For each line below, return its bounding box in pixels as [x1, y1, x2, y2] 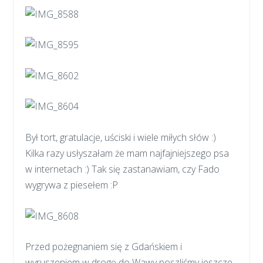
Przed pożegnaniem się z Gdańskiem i [25, 240, 183, 254]
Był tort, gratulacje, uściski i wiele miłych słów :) [25, 131, 217, 144]
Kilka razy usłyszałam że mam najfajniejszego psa [25, 147, 230, 160]
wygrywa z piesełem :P [25, 178, 119, 192]
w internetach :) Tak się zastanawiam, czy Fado [25, 163, 220, 176]
